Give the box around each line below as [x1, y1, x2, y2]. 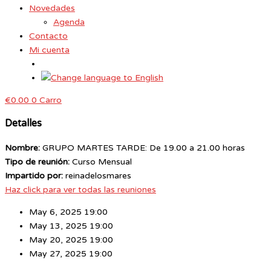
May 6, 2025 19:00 [29, 206, 108, 217]
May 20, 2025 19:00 [29, 234, 113, 245]
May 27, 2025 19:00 [29, 248, 113, 259]
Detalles [5, 117, 42, 130]
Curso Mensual [72, 156, 132, 167]
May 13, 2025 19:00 [29, 220, 113, 231]
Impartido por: [5, 170, 63, 181]
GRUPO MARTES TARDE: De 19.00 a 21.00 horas [42, 142, 245, 153]
